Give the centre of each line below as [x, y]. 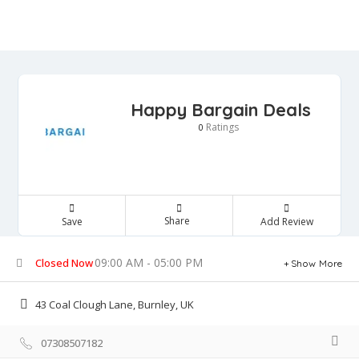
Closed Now [64, 263]
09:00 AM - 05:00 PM [149, 262]
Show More [317, 263]
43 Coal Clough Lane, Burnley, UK [115, 304]
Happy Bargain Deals [221, 110]
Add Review [286, 222]
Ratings [221, 127]
